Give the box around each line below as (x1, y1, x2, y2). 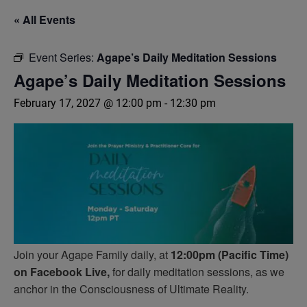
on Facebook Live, (14, 263, 110, 280)
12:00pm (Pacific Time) (171, 246, 288, 262)
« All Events (14, 12, 75, 27)
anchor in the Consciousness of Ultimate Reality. (14, 280, 249, 297)
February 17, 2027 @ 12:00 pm (14, 97, 162, 110)
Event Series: (29, 49, 97, 65)
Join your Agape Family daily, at (14, 246, 171, 262)
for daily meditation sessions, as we (110, 263, 284, 280)
